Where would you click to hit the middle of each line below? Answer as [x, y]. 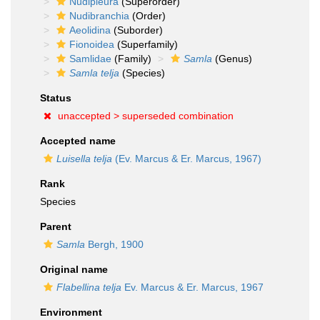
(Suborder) [137, 30]
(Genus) [232, 59]
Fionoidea [92, 44]
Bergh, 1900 [114, 244]
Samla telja [94, 73]
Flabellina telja [89, 287]
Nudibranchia [99, 16]
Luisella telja [84, 159]
